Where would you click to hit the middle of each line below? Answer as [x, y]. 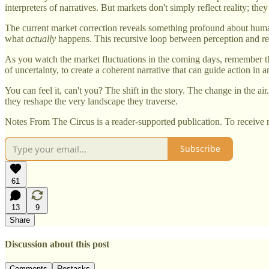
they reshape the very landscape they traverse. [91, 101]
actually [41, 38]
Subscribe [200, 149]
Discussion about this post [57, 244]
